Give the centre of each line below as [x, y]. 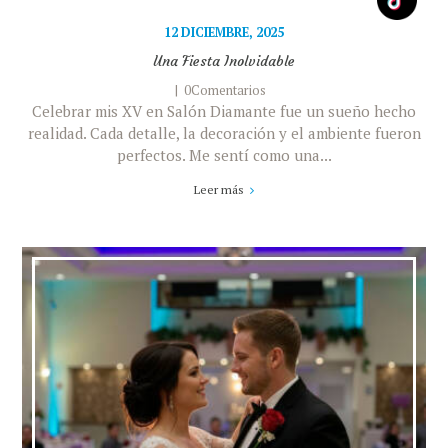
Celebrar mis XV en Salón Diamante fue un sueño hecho [224, 111]
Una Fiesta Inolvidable [224, 61]
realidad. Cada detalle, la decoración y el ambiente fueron [224, 133]
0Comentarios [225, 91]
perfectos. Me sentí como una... [224, 155]
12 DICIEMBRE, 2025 [224, 32]
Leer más [219, 190]
